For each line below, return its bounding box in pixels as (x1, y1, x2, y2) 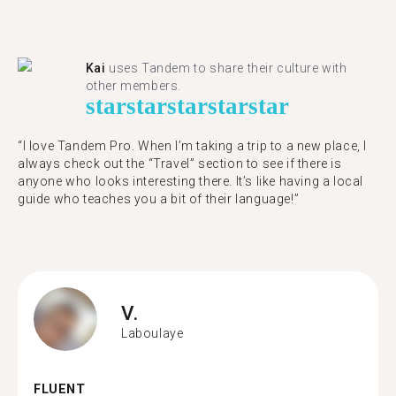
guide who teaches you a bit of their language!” (18, 192, 300, 206)
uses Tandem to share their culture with (105, 61, 347, 75)
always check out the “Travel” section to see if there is (18, 156, 342, 171)
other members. (85, 79, 181, 93)
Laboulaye (121, 325, 184, 340)
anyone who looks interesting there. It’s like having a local (18, 174, 364, 188)
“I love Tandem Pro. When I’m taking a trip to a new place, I (18, 139, 368, 153)
